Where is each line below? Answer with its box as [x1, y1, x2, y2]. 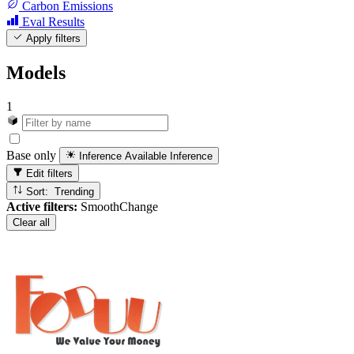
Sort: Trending [55, 185, 95, 198]
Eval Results [22, 14, 85, 28]
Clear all [13, 216, 50, 228]
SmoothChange [77, 199, 158, 213]
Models [6, 62, 66, 83]
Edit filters [23, 168, 73, 180]
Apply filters [23, 32, 81, 44]
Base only [6, 149, 56, 163]
